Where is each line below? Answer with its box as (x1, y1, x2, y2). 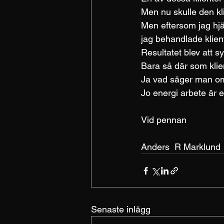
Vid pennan (141, 114, 186, 125)
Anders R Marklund (141, 141, 220, 152)
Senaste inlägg (91, 204, 150, 214)
